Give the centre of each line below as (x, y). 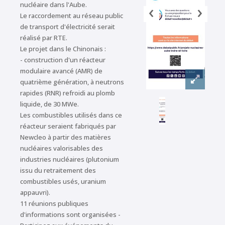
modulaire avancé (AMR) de (61, 71)
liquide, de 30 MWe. (49, 104)
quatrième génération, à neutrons (72, 82)
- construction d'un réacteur (63, 60)
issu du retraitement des (58, 170)
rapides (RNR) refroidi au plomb (68, 93)
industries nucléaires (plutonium (70, 159)
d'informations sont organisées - (70, 214)
